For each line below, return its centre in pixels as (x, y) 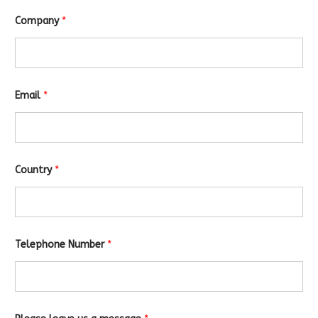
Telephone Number (61, 245)
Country (35, 170)
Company (38, 21)
